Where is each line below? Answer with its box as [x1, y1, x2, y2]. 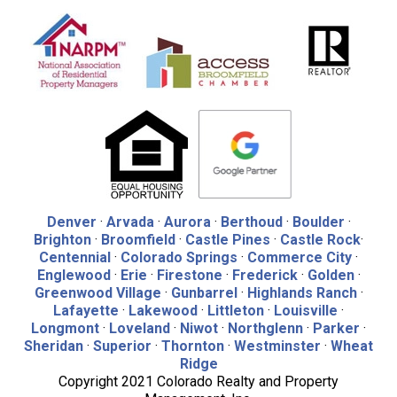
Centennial [39, 249, 111, 266]
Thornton [161, 338, 224, 354]
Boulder [292, 214, 345, 230]
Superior [93, 338, 152, 354]
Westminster [234, 338, 321, 354]
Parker [313, 320, 360, 337]
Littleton [207, 302, 264, 319]
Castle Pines [185, 231, 270, 248]
